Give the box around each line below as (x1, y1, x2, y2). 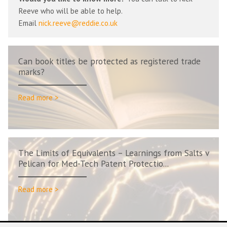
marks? (18, 65, 45, 78)
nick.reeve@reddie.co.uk (39, 18, 118, 28)
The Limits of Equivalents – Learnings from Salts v (18, 146, 209, 159)
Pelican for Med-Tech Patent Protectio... (18, 157, 169, 169)
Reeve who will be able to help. (19, 6, 123, 16)
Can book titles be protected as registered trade (18, 55, 201, 67)
